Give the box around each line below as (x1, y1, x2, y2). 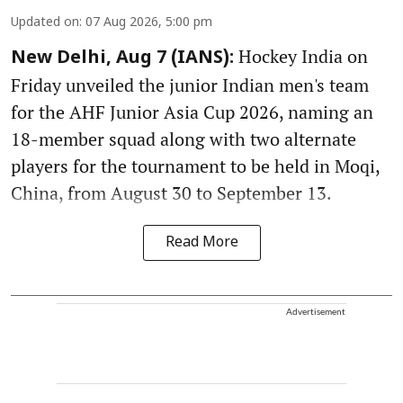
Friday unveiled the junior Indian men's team (11, 72, 369, 97)
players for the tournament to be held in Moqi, (11, 153, 380, 178)
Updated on (11, 14, 79, 31)
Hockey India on (234, 43, 368, 68)
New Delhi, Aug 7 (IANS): (11, 47, 234, 69)
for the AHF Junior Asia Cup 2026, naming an (11, 99, 373, 124)
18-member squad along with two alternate (11, 126, 356, 151)
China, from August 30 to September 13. (11, 180, 332, 205)
